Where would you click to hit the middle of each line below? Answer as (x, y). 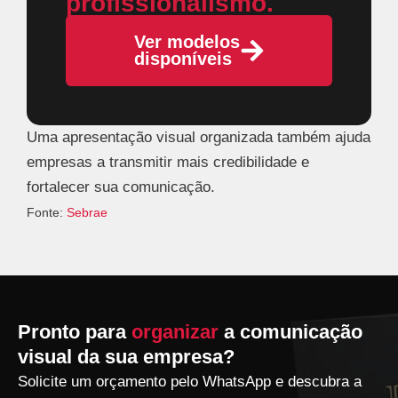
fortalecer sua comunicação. (121, 187)
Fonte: (47, 212)
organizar (175, 332)
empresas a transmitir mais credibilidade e (168, 162)
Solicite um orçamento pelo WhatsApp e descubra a (190, 382)
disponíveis (183, 58)
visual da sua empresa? (126, 357)
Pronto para (75, 332)
